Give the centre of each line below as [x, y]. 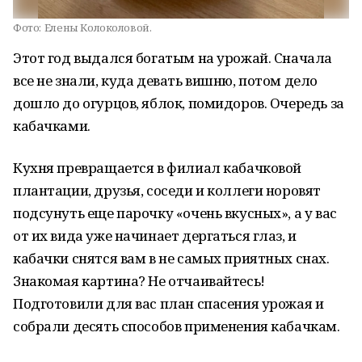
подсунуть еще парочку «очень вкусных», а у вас [175, 213]
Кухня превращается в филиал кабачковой [158, 168]
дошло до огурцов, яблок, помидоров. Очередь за [179, 103]
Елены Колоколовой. [98, 27]
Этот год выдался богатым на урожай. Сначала [173, 58]
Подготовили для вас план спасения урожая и [168, 303]
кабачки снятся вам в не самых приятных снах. [171, 258]
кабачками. [55, 126]
